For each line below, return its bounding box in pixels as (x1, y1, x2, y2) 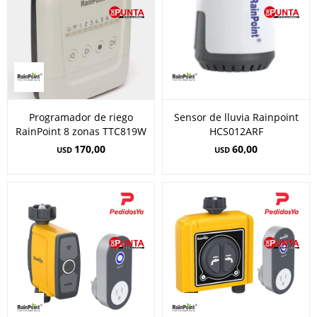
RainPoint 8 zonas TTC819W (16, 125, 146, 138)
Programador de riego (29, 110, 133, 124)
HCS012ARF (209, 125, 263, 138)
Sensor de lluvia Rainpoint (173, 110, 299, 124)
